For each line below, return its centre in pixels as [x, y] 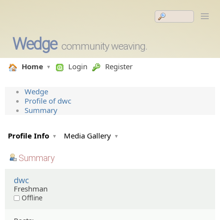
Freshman [31, 188]
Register [119, 66]
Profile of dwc [48, 101]
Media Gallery [87, 136]
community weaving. [104, 46]
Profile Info [28, 136]
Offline [32, 198]
